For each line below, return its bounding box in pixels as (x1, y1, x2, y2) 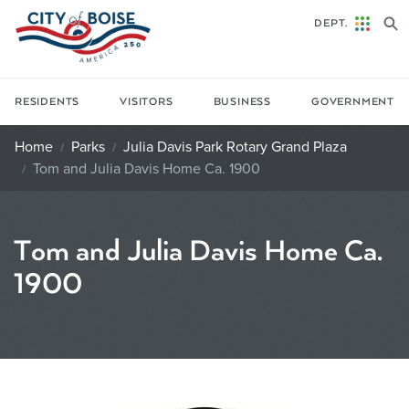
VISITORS (120, 95, 173, 108)
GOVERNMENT (310, 95, 394, 108)
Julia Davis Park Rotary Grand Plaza (123, 137, 347, 156)
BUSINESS (213, 95, 271, 108)
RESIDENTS (15, 95, 80, 108)
